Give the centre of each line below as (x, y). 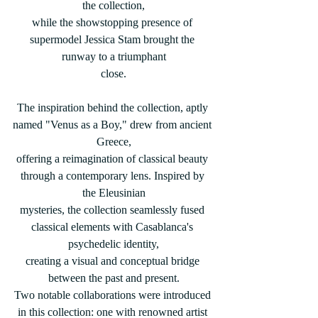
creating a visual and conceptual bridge (114, 261)
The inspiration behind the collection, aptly (114, 108)
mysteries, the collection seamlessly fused (114, 210)
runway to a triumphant (114, 56)
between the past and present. (114, 278)
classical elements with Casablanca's (114, 227)
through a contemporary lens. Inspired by (114, 176)
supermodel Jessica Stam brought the (114, 39)
